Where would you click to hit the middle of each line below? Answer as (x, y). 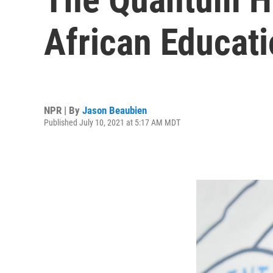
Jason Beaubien (115, 110)
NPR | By (63, 110)
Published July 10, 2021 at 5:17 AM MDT (112, 122)
